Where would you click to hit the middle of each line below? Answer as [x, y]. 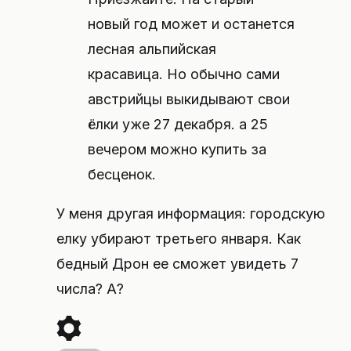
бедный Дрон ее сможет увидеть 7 [177, 264]
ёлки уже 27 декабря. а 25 [178, 124]
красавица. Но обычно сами [184, 74]
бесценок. [122, 174]
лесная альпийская [152, 49]
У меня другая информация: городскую [191, 213]
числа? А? [90, 289]
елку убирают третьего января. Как [179, 239]
